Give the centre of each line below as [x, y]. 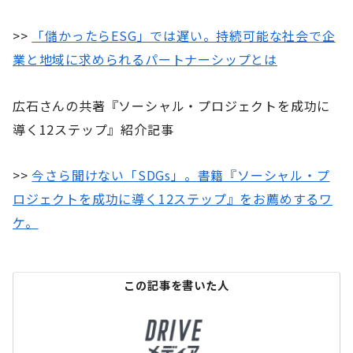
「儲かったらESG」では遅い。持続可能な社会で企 [184, 35]
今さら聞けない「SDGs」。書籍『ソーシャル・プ [181, 175]
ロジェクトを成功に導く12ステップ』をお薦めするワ [173, 199]
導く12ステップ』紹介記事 [93, 129]
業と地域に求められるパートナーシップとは [145, 59]
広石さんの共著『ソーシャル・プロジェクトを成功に [172, 105]
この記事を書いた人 [176, 285]
